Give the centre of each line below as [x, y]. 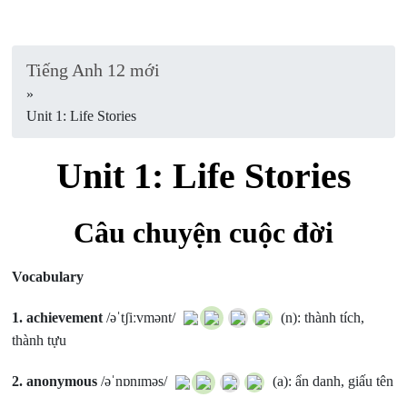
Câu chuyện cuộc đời [203, 233]
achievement [65, 318]
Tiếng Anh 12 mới [94, 70]
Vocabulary [50, 277]
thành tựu [40, 341]
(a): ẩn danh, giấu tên [332, 382]
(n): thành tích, [321, 318]
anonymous [62, 382]
